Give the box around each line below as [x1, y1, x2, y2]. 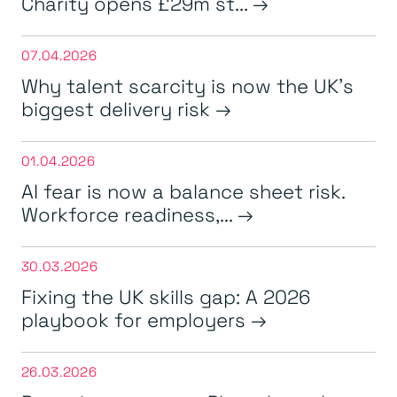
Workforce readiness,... [21, 200, 237, 228]
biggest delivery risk [21, 95, 215, 122]
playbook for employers [21, 306, 251, 333]
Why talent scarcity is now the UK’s [21, 72, 354, 99]
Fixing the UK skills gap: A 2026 [21, 283, 310, 310]
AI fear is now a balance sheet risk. [21, 177, 345, 205]
